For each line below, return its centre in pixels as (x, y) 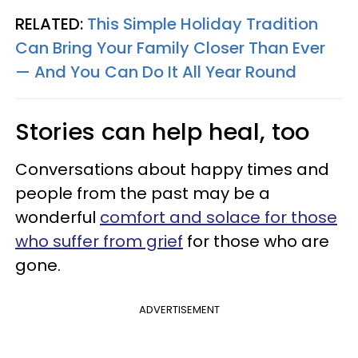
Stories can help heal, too (162, 132)
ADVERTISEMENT (179, 310)
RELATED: (51, 24)
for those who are (256, 241)
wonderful (58, 217)
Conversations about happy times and (172, 169)
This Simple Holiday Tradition (203, 24)
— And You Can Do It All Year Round (156, 72)
